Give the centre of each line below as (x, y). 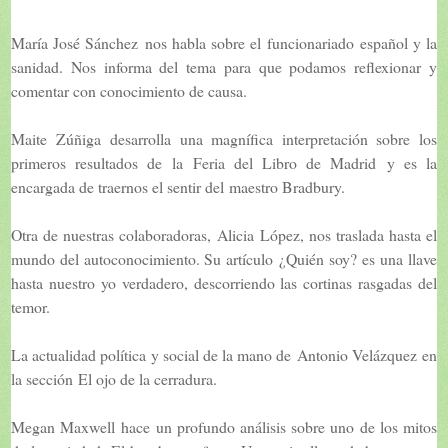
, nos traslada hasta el (368, 234)
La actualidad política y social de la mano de (154, 354)
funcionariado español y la (352, 42)
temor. (30, 306)
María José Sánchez (75, 42)
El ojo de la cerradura (145, 378)
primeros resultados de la (102, 162)
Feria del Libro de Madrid (284, 162)
